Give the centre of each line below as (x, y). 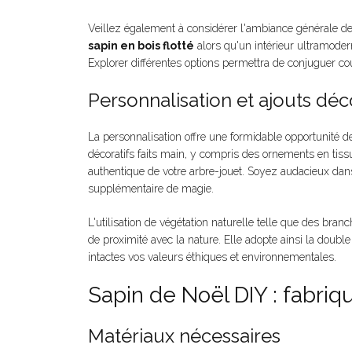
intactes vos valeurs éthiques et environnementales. (212, 257)
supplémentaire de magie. (151, 189)
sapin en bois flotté (141, 46)
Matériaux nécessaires (184, 336)
